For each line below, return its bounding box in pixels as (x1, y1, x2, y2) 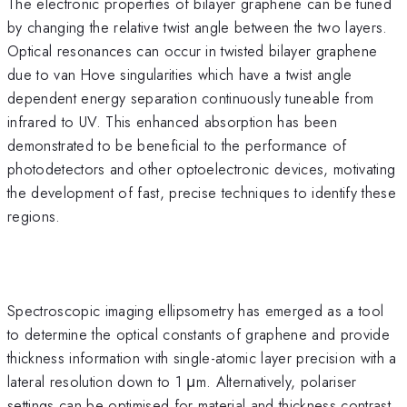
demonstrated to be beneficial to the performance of (7, 134, 347, 156)
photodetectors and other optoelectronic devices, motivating (7, 157, 396, 180)
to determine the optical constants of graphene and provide (7, 323, 390, 345)
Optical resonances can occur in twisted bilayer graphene (7, 39, 378, 62)
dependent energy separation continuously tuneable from (7, 86, 374, 109)
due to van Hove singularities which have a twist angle (7, 63, 352, 85)
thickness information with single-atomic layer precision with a (7, 346, 397, 369)
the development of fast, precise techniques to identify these (7, 181, 396, 203)
